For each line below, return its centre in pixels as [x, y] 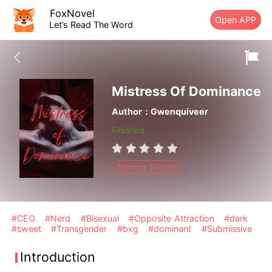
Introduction [58, 257]
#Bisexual [101, 219]
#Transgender [80, 229]
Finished [128, 131]
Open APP [236, 19]
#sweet [28, 229]
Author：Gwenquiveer [160, 112]
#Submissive [226, 229]
